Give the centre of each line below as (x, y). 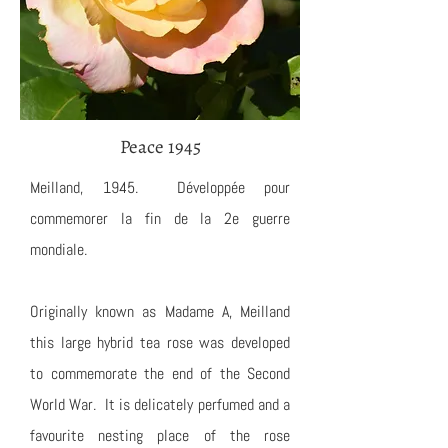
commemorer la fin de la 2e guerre (160, 218)
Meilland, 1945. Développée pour (160, 187)
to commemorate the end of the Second (160, 373)
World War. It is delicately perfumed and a (160, 404)
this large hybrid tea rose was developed (160, 342)
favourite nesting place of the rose (160, 435)
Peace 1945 (160, 147)
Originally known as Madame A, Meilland (160, 311)
